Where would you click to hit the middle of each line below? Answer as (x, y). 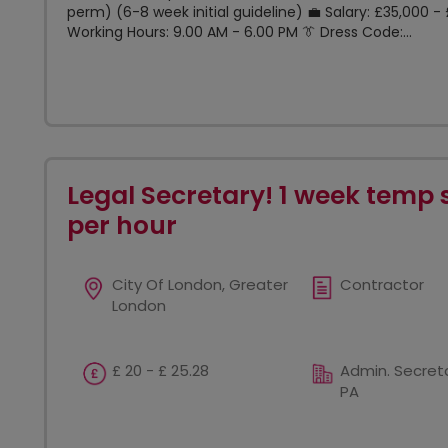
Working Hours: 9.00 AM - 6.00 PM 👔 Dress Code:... (239, 32)
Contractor (381, 284)
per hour (122, 225)
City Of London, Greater (200, 284)
